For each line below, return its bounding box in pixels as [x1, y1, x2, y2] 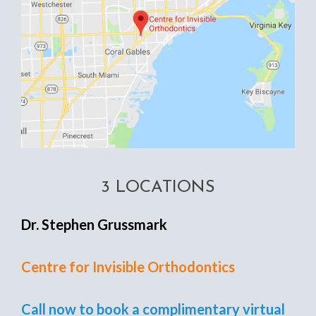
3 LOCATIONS [101, 179, 215, 197]
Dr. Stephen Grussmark [21, 216, 167, 233]
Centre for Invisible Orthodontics [21, 258, 235, 276]
